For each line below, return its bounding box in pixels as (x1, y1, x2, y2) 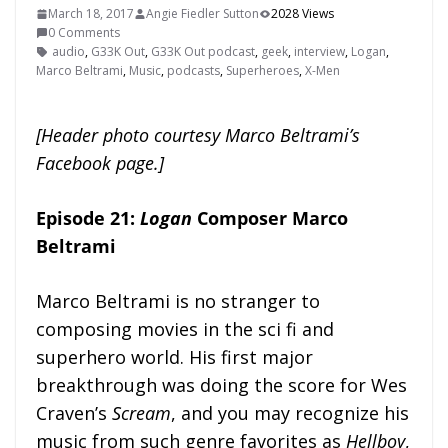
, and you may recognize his (171, 401, 409, 426)
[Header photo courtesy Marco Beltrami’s (36, 123, 360, 148)
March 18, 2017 (48, 5, 134, 22)
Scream (112, 401, 171, 426)
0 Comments (48, 24, 120, 41)
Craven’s (36, 401, 112, 426)
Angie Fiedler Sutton (146, 5, 259, 22)
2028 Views (271, 5, 334, 22)
